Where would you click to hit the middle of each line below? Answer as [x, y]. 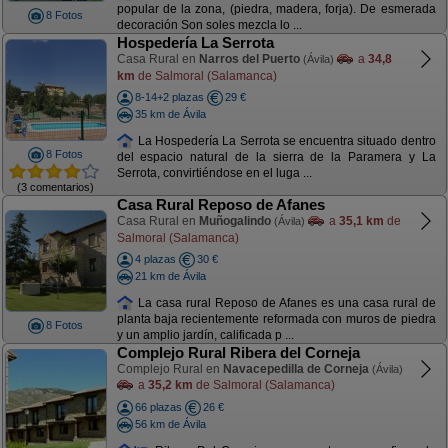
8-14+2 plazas [169, 97]
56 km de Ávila [170, 423]
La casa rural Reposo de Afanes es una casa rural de [285, 302]
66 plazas [158, 407]
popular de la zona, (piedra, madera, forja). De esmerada [276, 9]
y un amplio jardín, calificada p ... [205, 335]
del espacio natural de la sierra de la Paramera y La [276, 157]
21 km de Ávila [170, 275]
